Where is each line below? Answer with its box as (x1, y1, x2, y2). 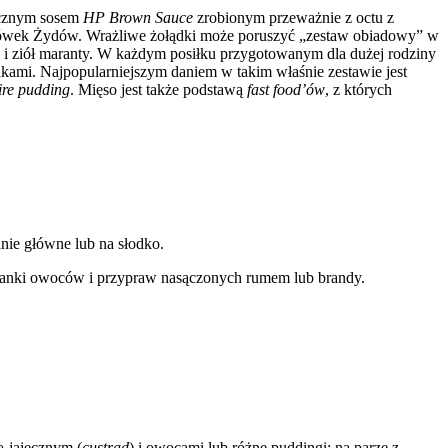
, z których (325, 81, 392, 99)
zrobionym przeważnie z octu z (193, 9, 394, 27)
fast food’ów (247, 81, 325, 99)
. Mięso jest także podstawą (70, 81, 247, 99)
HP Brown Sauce (79, 9, 193, 27)
